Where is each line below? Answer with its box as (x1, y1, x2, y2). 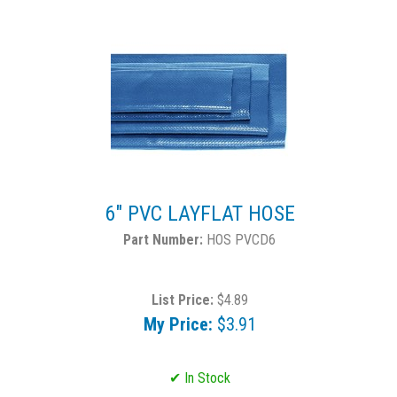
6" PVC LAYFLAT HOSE (104, 201, 295, 226)
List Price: (151, 292, 214, 308)
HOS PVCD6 (206, 231, 276, 248)
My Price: (143, 314, 213, 335)
